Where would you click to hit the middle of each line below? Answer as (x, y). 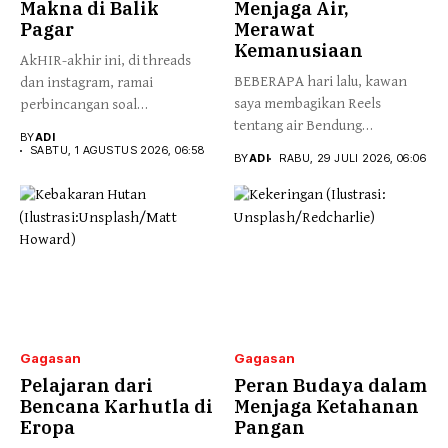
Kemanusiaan (298, 51)
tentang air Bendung (298, 126)
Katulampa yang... (288, 148)
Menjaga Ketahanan (326, 406)
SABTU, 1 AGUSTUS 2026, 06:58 (117, 150)
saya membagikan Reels (307, 104)
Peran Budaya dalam (330, 385)
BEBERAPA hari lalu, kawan (320, 82)
